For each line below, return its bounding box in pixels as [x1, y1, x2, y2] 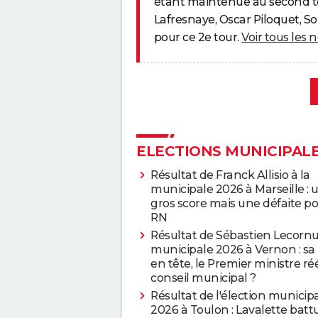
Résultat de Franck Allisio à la [150, 168, 310, 182]
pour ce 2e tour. [153, 31, 242, 45]
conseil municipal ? [150, 270, 256, 285]
